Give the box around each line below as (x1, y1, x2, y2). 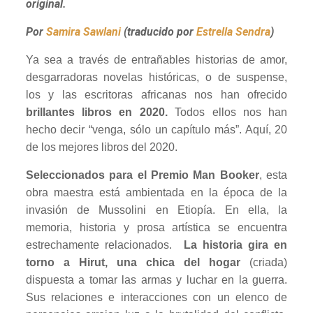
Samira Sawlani (45, 25, 121, 39)
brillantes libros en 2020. (25, 106, 168, 119)
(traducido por (120, 25, 196, 39)
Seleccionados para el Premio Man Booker (25, 169, 259, 182)
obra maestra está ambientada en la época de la (25, 187, 288, 199)
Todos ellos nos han (167, 106, 288, 119)
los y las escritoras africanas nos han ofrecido (25, 89, 288, 101)
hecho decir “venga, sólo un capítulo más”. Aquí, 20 (25, 124, 288, 136)
